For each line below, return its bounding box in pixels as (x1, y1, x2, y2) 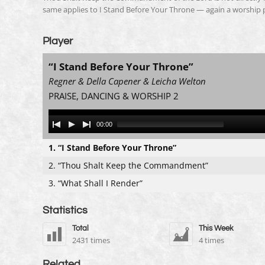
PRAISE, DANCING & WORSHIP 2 (49, 90, 179, 102)
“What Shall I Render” (58, 177, 143, 189)
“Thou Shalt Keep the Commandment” (58, 160, 208, 171)
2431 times (72, 235, 110, 245)
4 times (198, 235, 224, 245)
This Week (198, 224, 234, 232)
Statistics (43, 205, 88, 216)
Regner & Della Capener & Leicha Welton (49, 75, 206, 87)
